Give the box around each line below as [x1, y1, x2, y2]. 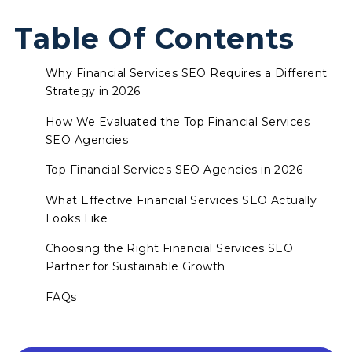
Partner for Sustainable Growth [46, 259, 225, 274]
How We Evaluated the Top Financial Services [46, 114, 310, 129]
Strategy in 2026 [46, 84, 141, 98]
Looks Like [46, 211, 108, 225]
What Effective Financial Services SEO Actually [46, 192, 317, 207]
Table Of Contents [14, 21, 295, 56]
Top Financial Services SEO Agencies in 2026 [46, 163, 303, 178]
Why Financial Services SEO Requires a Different [46, 66, 328, 80]
